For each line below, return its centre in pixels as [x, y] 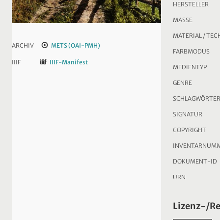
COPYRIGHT [190, 130]
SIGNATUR [188, 114]
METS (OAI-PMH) [75, 45]
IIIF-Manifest [69, 62]
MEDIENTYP [190, 67]
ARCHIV [23, 45]
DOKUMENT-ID [195, 161]
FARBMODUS [191, 51]
